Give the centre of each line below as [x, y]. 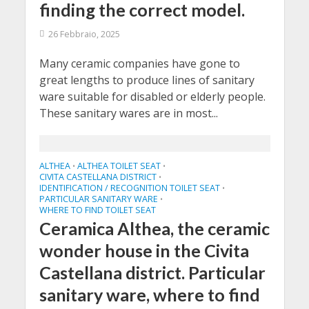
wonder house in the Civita [144, 250]
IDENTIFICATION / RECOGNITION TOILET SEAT [129, 188]
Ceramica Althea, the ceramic [154, 228]
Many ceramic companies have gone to [139, 63]
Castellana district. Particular [152, 272]
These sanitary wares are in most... [128, 113]
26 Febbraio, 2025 [84, 34]
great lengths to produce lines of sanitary [147, 80]
